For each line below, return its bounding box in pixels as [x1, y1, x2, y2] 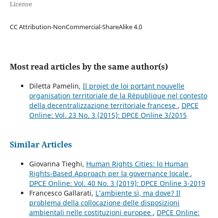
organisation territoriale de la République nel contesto [29, 91, 207, 101]
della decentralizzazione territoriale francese [29, 101, 178, 110]
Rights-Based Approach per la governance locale [29, 169, 190, 179]
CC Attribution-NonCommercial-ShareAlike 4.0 [9, 22, 142, 32]
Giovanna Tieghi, [29, 159, 86, 169]
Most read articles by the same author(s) [9, 61, 168, 73]
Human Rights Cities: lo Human [86, 159, 188, 169]
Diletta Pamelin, [29, 81, 83, 91]
